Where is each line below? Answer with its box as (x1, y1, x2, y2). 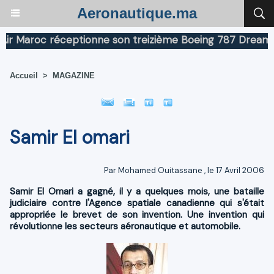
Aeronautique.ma (77, 5, 197, 21)
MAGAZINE (53, 70, 95, 80)
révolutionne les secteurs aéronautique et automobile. (10, 220, 240, 232)
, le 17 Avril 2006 (202, 165, 264, 176)
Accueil (10, 70, 38, 80)
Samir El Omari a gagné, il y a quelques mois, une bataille (10, 185, 264, 198)
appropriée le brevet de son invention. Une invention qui (10, 208, 264, 221)
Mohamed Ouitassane (118, 165, 202, 176)
